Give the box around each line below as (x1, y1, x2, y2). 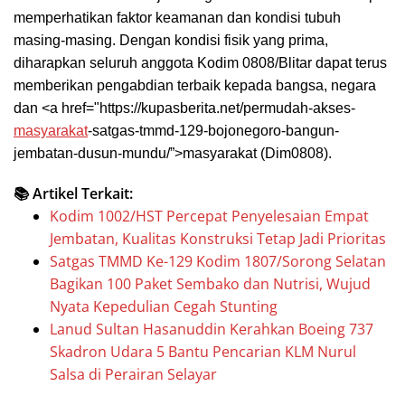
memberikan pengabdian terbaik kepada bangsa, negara (14, 77, 376, 93)
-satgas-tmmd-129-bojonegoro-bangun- (88, 122, 339, 138)
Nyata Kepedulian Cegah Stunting (50, 296, 278, 316)
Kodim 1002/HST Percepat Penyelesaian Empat (50, 205, 369, 226)
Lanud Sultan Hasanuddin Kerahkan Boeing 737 (50, 318, 373, 339)
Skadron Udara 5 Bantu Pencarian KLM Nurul (50, 341, 356, 362)
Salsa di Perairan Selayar (50, 363, 217, 384)
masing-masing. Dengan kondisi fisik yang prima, (14, 32, 328, 48)
